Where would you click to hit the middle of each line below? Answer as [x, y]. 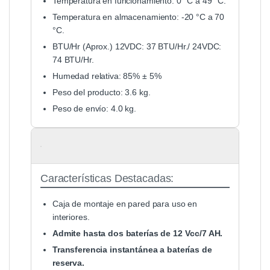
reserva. [68, 262]
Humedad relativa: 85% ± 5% [107, 76]
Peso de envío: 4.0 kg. [94, 108]
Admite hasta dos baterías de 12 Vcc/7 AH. [138, 233]
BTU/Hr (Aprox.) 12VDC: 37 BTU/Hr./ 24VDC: [137, 46]
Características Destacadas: [107, 178]
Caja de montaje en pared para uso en [125, 203]
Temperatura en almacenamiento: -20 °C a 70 [139, 17]
